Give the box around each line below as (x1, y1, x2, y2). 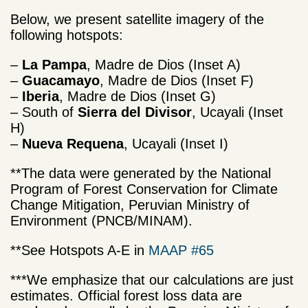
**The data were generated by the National (10, 166, 271, 181)
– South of (10, 104, 78, 120)
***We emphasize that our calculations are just (10, 272, 294, 288)
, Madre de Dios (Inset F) (100, 73, 254, 89)
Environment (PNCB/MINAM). (10, 213, 192, 229)
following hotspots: (10, 27, 123, 43)
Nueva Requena (22, 136, 124, 152)
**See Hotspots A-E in (10, 243, 148, 258)
